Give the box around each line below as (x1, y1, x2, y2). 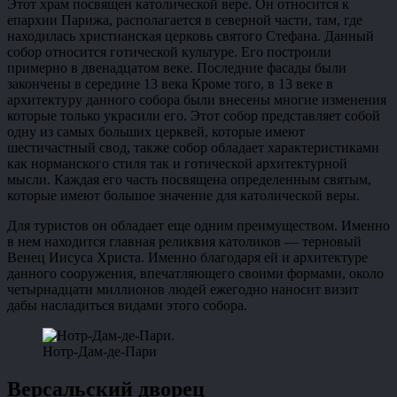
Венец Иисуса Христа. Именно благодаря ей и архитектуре (7, 250, 368, 266)
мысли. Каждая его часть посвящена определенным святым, (7, 172, 371, 188)
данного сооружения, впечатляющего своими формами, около (7, 266, 384, 282)
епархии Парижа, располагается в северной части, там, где (7, 12, 362, 28)
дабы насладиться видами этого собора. (7, 298, 247, 314)
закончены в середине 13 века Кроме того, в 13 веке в (7, 76, 333, 92)
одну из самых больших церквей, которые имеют (7, 124, 305, 140)
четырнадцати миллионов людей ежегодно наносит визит (7, 282, 359, 298)
